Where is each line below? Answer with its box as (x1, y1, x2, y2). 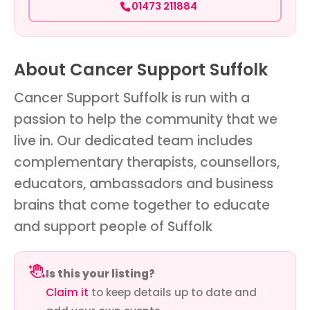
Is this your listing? (46, 266, 155, 281)
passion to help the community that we (14, 109, 277, 129)
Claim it (46, 284, 89, 300)
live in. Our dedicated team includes (14, 131, 253, 150)
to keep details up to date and (89, 284, 257, 300)
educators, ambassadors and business (14, 174, 273, 193)
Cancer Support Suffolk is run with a (14, 88, 250, 107)
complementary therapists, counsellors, (14, 152, 280, 172)
